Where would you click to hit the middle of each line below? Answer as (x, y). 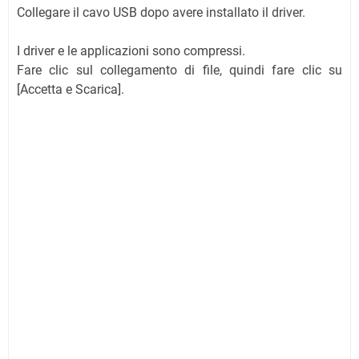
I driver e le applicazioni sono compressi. (131, 50)
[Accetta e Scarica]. (71, 89)
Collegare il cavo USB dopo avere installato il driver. (161, 12)
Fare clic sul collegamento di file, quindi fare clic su (179, 70)
